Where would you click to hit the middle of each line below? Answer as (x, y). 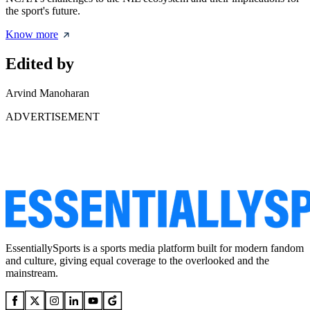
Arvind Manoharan (47, 93)
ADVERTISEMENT (53, 117)
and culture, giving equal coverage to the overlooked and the (137, 261)
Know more (32, 35)
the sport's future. (43, 11)
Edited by (40, 64)
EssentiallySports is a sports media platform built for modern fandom (155, 248)
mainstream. (32, 273)
